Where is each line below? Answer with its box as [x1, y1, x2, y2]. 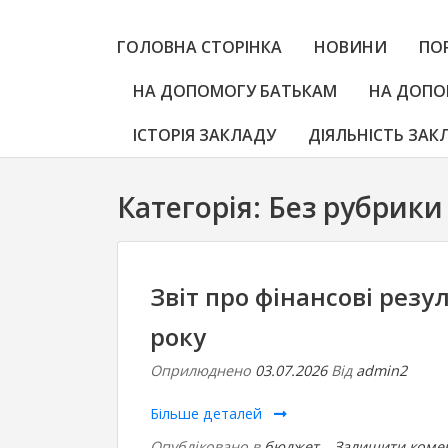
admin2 [356, 361, 407, 380]
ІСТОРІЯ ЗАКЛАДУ [133, 124, 276, 146]
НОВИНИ [314, 36, 387, 58]
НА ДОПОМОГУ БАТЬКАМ [133, 80, 337, 102]
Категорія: [117, 188, 268, 226]
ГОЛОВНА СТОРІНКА [117, 36, 282, 58]
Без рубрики [268, 188, 443, 226]
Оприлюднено [150, 361, 255, 380]
